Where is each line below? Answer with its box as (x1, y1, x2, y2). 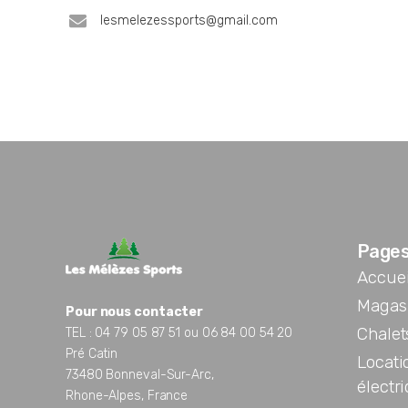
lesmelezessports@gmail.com (100, 13, 278, 28)
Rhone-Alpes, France (66, 388, 189, 403)
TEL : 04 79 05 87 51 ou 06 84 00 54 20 (66, 325, 293, 341)
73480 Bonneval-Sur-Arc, (66, 367, 214, 382)
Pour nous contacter (66, 304, 204, 320)
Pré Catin (66, 346, 118, 362)
